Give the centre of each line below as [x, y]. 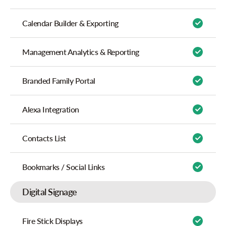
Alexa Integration [51, 109]
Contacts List [44, 138]
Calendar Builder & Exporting [70, 23]
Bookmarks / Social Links [64, 167]
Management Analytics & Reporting [81, 52]
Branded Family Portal [59, 80]
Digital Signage [50, 192]
